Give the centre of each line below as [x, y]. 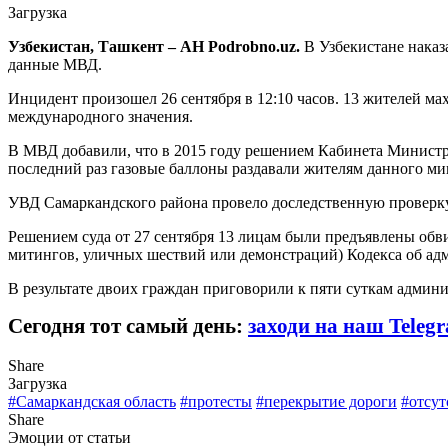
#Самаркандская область [92, 401]
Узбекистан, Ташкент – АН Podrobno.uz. [154, 46]
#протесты [216, 401]
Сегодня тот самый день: [128, 325]
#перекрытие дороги [326, 401]
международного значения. [100, 116]
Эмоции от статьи [69, 437]
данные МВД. [55, 64]
